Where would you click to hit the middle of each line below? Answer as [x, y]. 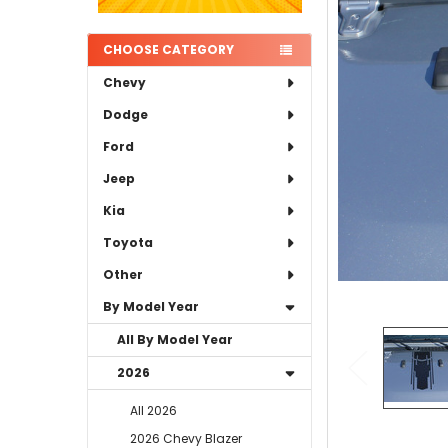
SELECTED [386, 19]
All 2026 [154, 410]
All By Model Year [175, 339]
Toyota [127, 242]
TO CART [386, 32]
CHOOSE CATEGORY [168, 50]
